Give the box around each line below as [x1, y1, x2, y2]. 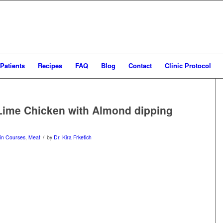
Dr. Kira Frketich [54, 133, 92, 141]
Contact [128, 61, 152, 70]
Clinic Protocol [165, 61, 211, 70]
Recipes [38, 61, 62, 70]
